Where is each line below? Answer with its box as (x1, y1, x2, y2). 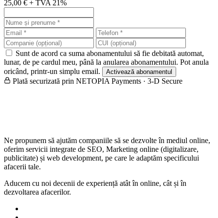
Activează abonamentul (106, 68, 172, 75)
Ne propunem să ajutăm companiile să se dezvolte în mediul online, (4, 136, 210, 145)
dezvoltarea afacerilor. (4, 187, 71, 196)
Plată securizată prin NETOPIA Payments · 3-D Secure (11, 76, 182, 85)
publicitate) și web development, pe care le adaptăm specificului (4, 153, 199, 162)
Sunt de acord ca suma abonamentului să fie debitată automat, (16, 49, 204, 57)
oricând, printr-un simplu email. (4, 67, 100, 75)
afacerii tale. (4, 162, 41, 171)
